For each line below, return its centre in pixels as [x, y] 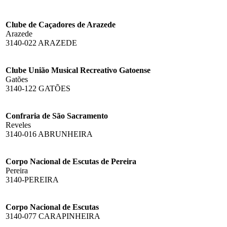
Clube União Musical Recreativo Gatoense [78, 70]
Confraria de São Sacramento [57, 116]
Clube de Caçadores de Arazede [61, 24]
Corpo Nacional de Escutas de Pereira [71, 161]
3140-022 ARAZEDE [41, 43]
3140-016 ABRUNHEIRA [49, 134]
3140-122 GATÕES [38, 88]
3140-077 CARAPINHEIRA [53, 216]
